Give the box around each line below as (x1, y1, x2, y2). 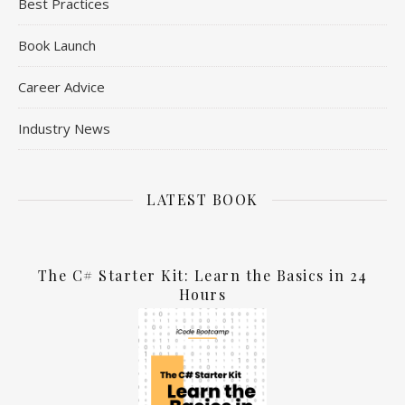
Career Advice (18, 78, 105, 97)
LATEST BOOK (146, 190, 259, 210)
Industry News (18, 119, 110, 138)
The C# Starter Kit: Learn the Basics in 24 (37, 266, 368, 286)
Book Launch (18, 36, 96, 55)
